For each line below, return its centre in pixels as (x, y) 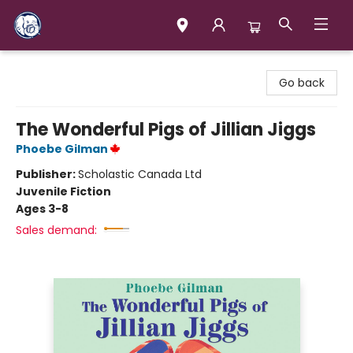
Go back (302, 83)
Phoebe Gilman (62, 149)
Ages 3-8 (42, 209)
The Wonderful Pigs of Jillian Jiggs (166, 130)
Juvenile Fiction (63, 191)
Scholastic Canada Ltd (140, 174)
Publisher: (47, 174)
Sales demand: (56, 230)
